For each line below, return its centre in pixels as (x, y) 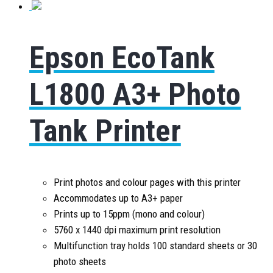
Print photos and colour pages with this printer (147, 182)
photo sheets (80, 261)
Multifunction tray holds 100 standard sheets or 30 (155, 246)
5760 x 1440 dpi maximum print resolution (137, 230)
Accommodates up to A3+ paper (118, 198)
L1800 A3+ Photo (135, 94)
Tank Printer (105, 131)
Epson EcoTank (122, 58)
